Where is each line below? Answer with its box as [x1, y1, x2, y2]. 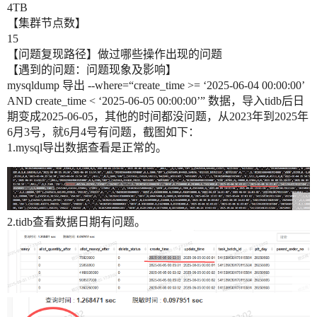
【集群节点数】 [7, 17, 86, 30]
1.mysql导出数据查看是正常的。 [7, 142, 167, 154]
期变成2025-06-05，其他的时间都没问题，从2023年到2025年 [7, 110, 309, 123]
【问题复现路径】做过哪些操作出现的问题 [7, 48, 222, 61]
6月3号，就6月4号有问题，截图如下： [7, 126, 200, 139]
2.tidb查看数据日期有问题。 [7, 216, 146, 229]
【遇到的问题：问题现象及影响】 [7, 64, 177, 76]
